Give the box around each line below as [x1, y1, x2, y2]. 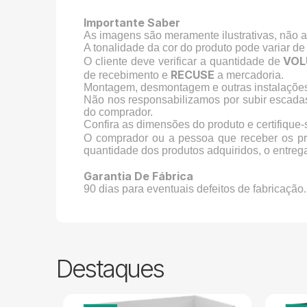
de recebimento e [84, 69, 171, 82]
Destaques [56, 254, 164, 284]
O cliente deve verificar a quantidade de [84, 56, 284, 68]
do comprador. [84, 106, 153, 119]
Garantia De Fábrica [84, 169, 194, 184]
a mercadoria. [214, 69, 284, 82]
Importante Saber [84, 16, 181, 30]
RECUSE [171, 68, 215, 82]
